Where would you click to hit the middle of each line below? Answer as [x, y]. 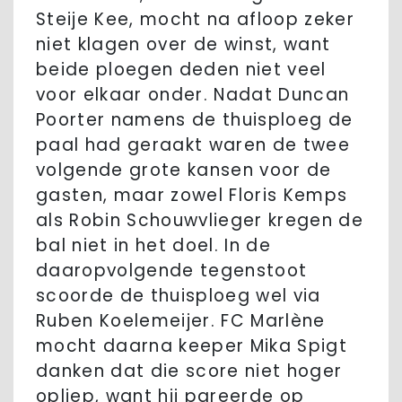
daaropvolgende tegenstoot [172, 271]
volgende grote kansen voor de [184, 170]
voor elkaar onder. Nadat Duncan [193, 95]
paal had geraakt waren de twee [193, 145]
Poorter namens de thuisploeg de [195, 120]
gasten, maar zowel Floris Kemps [192, 196]
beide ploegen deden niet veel [181, 70]
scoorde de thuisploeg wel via [179, 296]
